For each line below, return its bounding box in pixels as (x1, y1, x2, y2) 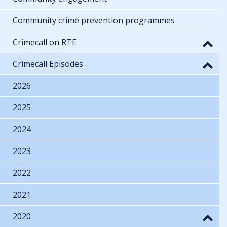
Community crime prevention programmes (13, 14, 175, 26)
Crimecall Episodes (13, 58, 83, 69)
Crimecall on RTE (13, 36, 77, 48)
